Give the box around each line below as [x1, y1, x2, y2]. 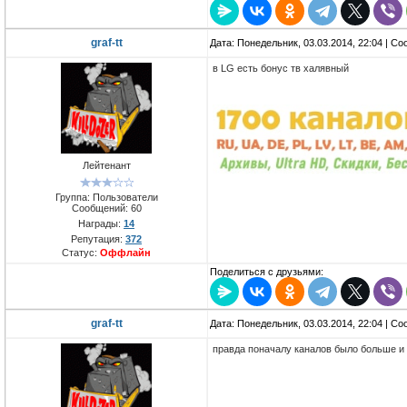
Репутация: [71, 233, 125, 244]
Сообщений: [71, 202, 131, 213]
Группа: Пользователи [55, 191, 158, 203]
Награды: [78, 217, 124, 229]
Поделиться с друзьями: [210, 266, 323, 278]
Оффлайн [100, 246, 151, 258]
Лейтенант [82, 160, 131, 172]
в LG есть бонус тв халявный [213, 63, 349, 74]
